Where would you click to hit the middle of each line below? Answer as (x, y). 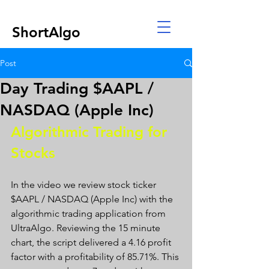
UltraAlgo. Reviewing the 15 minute (87, 228)
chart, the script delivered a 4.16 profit (92, 242)
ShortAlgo (46, 32)
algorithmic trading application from (89, 213)
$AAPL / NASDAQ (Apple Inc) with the (93, 199)
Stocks (35, 153)
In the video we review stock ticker (85, 185)
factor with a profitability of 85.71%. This (96, 257)
